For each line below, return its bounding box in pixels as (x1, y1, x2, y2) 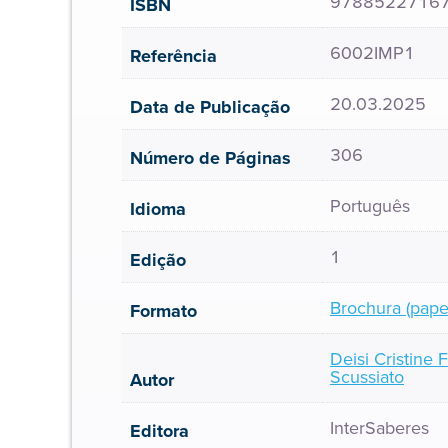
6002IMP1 (330, 40, 415, 66)
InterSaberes (330, 415, 429, 441)
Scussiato (330, 364, 404, 390)
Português (330, 193, 410, 219)
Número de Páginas (130, 145, 291, 171)
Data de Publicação (130, 94, 290, 120)
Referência (130, 43, 217, 69)
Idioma (130, 196, 186, 222)
